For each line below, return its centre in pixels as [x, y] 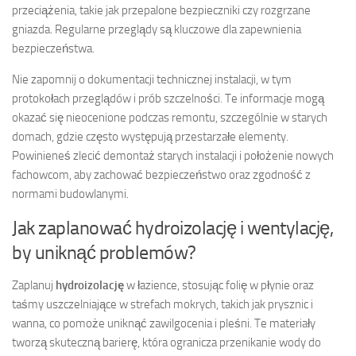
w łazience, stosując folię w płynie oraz [219, 285]
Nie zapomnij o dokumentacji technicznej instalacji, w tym [152, 79]
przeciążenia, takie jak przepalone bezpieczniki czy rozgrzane [161, 10]
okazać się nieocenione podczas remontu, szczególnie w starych [170, 117]
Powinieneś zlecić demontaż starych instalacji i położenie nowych [173, 155]
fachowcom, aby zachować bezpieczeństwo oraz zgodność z [161, 174]
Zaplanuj [34, 285]
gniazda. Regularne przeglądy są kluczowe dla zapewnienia [157, 29]
